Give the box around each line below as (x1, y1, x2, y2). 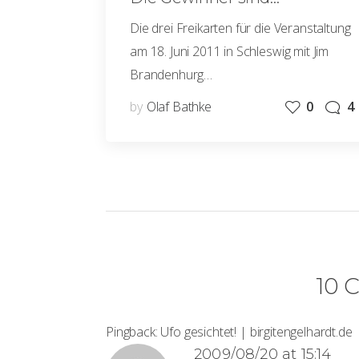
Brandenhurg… (130, 66, 213, 83)
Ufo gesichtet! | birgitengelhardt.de (160, 323, 353, 341)
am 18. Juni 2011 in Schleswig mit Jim (130, 42, 329, 60)
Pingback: (106, 323, 161, 341)
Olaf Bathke (146, 98, 212, 115)
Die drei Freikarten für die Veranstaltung (130, 19, 351, 37)
